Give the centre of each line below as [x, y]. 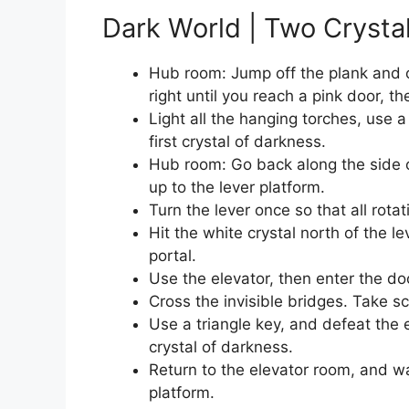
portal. [173, 256]
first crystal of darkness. [237, 142]
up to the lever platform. [237, 188]
